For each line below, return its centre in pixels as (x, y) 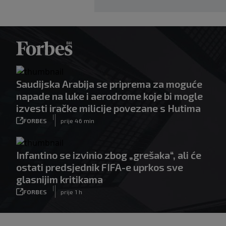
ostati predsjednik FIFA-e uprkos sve (100, 167)
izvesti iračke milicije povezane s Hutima (108, 108)
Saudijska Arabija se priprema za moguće (109, 84)
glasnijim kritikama (60, 179)
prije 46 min (77, 120)
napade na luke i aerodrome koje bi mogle (109, 96)
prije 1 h (71, 191)
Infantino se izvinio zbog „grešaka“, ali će (109, 155)
